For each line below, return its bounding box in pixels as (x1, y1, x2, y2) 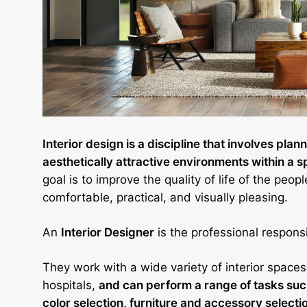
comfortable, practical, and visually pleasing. (42, 190, 288, 204)
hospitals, (42, 278, 99, 292)
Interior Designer (61, 225, 154, 239)
